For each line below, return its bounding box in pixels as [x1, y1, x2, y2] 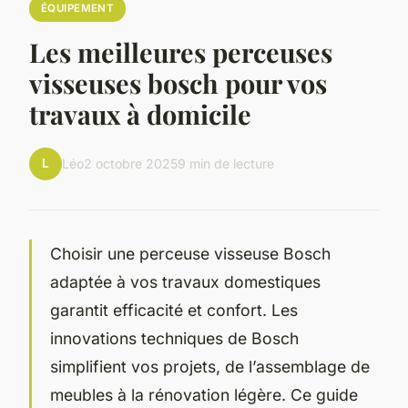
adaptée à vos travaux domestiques [50, 271, 321, 291]
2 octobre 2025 [84, 156, 178, 172]
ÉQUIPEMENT [40, 2, 115, 15]
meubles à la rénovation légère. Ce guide [50, 384, 358, 404]
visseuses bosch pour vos [29, 65, 327, 100]
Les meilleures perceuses [29, 34, 332, 69]
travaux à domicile [29, 96, 251, 131]
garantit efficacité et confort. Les [50, 300, 298, 320]
